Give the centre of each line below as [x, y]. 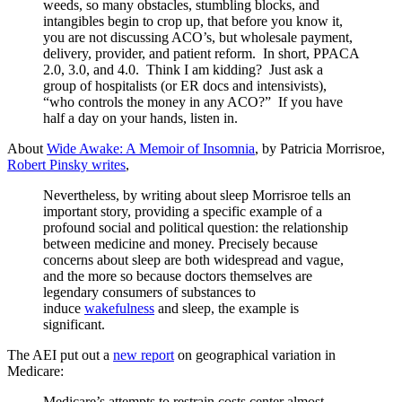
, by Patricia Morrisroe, [320, 148]
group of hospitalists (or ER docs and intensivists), [185, 85]
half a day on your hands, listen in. [140, 118]
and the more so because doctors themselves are [178, 275]
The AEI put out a [60, 354]
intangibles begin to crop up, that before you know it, [193, 21]
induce [64, 308]
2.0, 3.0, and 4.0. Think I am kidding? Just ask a [183, 69]
